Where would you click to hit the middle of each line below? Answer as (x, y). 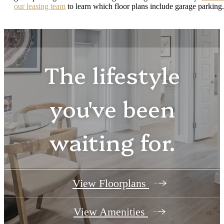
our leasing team (40, 6)
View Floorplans (111, 183)
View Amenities (111, 211)
